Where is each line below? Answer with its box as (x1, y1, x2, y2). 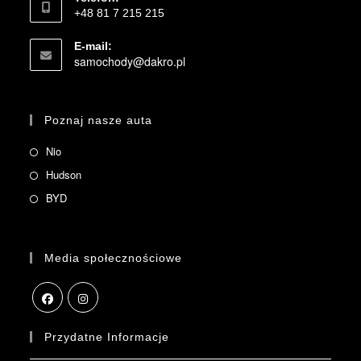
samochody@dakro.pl (74, 53, 186, 70)
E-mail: (74, 39, 113, 53)
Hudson (46, 167, 82, 183)
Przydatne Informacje (44, 330, 170, 344)
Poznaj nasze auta (44, 114, 153, 127)
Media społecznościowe (44, 251, 183, 265)
